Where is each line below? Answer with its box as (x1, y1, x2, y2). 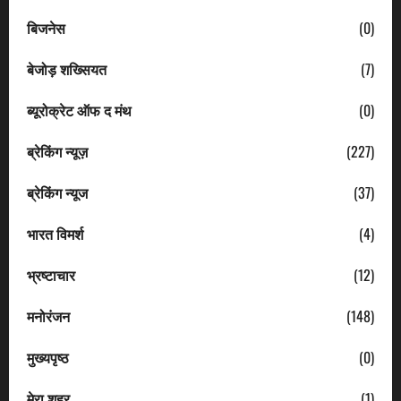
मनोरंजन (27, 304, 70, 327)
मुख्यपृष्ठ (27, 346, 69, 368)
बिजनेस (27, 16, 65, 38)
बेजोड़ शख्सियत (27, 57, 107, 80)
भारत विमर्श (27, 222, 83, 244)
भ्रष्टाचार (27, 263, 75, 286)
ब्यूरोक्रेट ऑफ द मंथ (27, 98, 132, 121)
